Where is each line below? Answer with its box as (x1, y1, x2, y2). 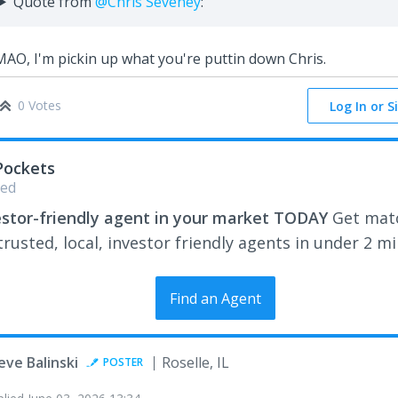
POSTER (103, 354, 143, 370)
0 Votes (18, 96, 61, 114)
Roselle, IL (162, 353, 229, 373)
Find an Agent (169, 289, 261, 309)
